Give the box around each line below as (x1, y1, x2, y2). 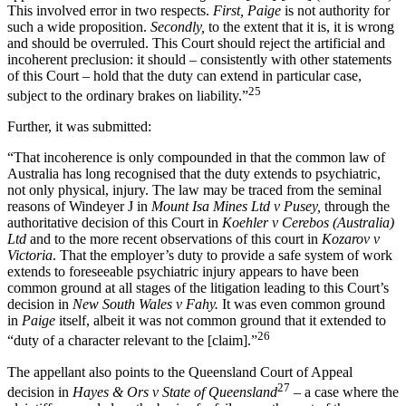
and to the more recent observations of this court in (26, 231, 322, 247)
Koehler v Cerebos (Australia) (222, 215, 394, 231)
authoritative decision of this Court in (7, 215, 222, 231)
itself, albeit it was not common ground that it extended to (59, 313, 386, 329)
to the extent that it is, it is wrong (208, 19, 394, 35)
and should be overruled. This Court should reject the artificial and (7, 35, 385, 52)
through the (324, 198, 390, 215)
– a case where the (290, 384, 399, 401)
